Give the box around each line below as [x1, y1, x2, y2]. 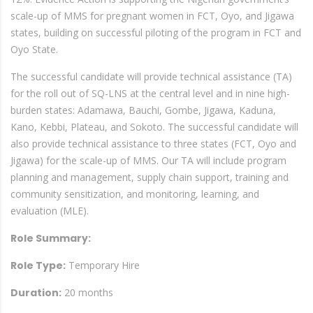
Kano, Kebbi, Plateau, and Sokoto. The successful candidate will [10, 120, 298, 133]
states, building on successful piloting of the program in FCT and [10, 26, 301, 39]
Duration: [10, 286, 61, 300]
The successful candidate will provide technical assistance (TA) [10, 70, 292, 83]
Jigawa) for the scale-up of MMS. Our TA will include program [10, 154, 286, 167]
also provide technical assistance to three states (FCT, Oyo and [10, 137, 296, 150]
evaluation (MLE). [10, 204, 89, 217]
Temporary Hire [66, 259, 140, 272]
